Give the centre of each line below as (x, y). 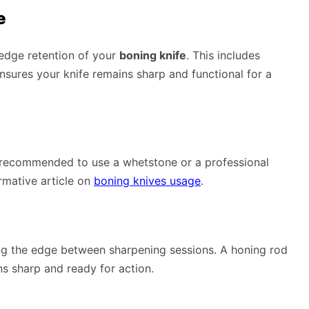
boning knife (153, 55)
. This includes (223, 55)
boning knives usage (147, 180)
